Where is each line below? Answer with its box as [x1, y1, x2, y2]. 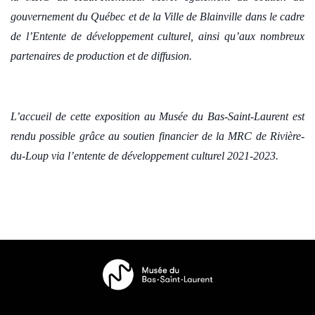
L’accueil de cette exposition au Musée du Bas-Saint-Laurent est [11, 110, 304, 122]
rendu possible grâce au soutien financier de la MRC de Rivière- [11, 130, 304, 142]
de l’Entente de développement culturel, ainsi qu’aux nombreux [11, 30, 304, 42]
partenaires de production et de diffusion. [11, 50, 192, 62]
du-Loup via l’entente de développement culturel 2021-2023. [11, 150, 278, 162]
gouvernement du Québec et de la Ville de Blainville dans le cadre [11, 11, 304, 22]
